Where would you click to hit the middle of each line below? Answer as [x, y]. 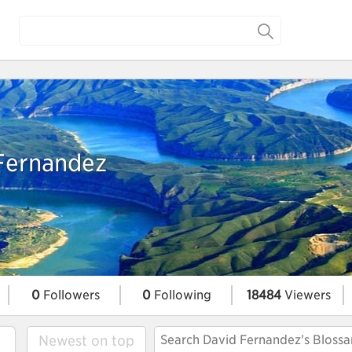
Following [181, 295]
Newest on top [86, 341]
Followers [70, 295]
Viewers [306, 295]
